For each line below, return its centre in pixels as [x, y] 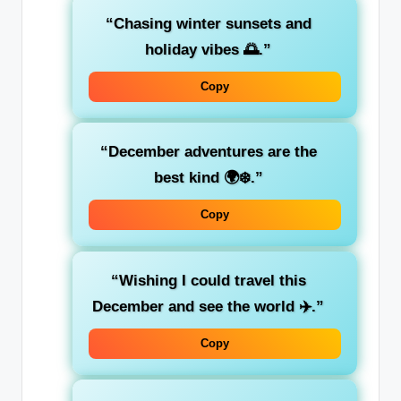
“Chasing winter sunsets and [208, 24]
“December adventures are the [208, 152]
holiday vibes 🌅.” [208, 50]
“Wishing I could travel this [208, 280]
